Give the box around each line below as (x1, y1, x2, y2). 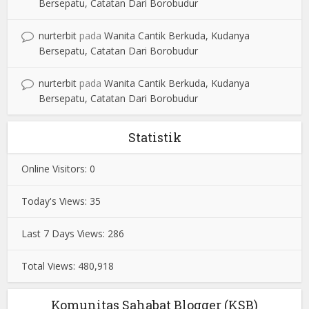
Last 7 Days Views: (21, 226, 108, 240)
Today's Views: (21, 194, 90, 208)
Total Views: (21, 259, 79, 272)
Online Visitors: (21, 161, 90, 175)
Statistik (128, 128, 181, 146)
